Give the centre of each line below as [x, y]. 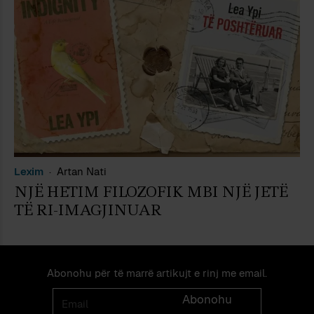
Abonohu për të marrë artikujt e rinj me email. [157, 273]
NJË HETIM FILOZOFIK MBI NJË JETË [151, 192]
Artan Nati [82, 171]
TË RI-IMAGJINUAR [88, 210]
